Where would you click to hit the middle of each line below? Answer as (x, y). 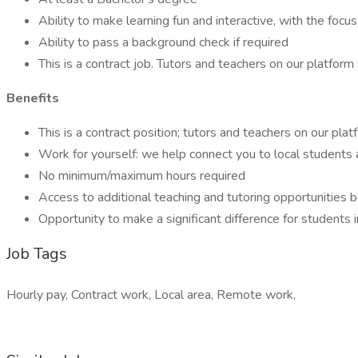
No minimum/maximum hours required (142, 176)
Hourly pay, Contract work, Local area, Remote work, (151, 295)
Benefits (33, 98)
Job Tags (37, 254)
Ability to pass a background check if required (163, 42)
